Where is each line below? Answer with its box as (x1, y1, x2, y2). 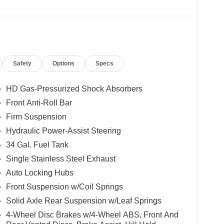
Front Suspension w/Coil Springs (5, 182, 123, 191)
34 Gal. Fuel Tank (5, 140, 68, 149)
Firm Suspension (5, 112, 66, 121)
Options (52, 60, 75, 67)
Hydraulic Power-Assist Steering (5, 126, 121, 135)
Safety (13, 60, 32, 67)
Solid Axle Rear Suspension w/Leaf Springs (5, 196, 161, 205)
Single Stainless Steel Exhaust (5, 154, 115, 163)
